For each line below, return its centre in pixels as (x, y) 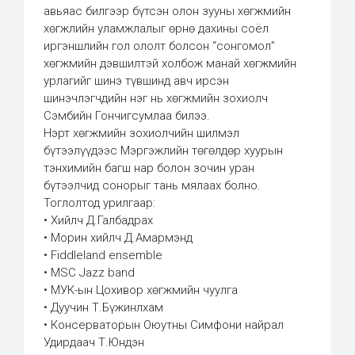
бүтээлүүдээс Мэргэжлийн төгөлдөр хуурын (163, 150)
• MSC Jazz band (89, 272)
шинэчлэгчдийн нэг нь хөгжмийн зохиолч (156, 98)
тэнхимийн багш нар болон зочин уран (149, 168)
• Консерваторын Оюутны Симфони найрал (164, 324)
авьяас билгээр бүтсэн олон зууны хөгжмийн (167, 11)
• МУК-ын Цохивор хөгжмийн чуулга (141, 290)
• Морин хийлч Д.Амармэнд (118, 237)
